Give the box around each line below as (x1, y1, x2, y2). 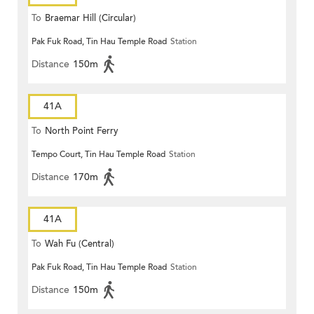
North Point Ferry (45, 125, 118, 138)
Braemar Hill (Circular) (45, 12, 136, 25)
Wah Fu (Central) (45, 238, 114, 251)
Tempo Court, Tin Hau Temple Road (32, 149, 165, 161)
